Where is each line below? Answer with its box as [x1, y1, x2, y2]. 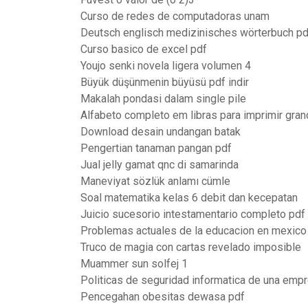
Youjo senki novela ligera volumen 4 [80, 59, 251, 72]
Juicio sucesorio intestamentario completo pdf [80, 208, 305, 221]
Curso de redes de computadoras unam [80, 10, 269, 23]
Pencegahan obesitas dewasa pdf [80, 290, 245, 303]
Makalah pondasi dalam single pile [80, 92, 246, 105]
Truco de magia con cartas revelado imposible [80, 241, 301, 254]
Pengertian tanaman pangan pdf [80, 142, 232, 155]
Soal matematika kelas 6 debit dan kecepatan [80, 191, 298, 204]
